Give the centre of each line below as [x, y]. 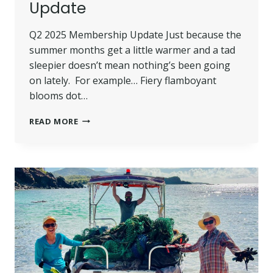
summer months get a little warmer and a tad [132, 50]
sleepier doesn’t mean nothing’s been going [130, 65]
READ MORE [54, 121]
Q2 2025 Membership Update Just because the [135, 34]
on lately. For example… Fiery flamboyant [123, 80]
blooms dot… [58, 95]
